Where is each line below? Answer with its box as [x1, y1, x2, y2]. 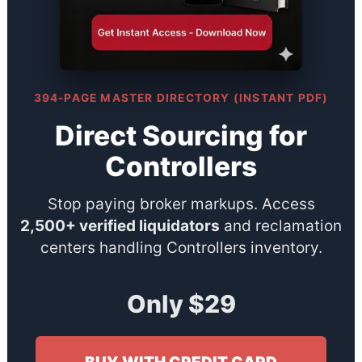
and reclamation [220, 216, 342, 235]
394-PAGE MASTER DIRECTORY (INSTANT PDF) [33, 91, 329, 105]
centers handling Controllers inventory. [40, 238, 322, 257]
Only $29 [126, 288, 236, 318]
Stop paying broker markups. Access [47, 194, 315, 213]
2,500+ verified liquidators [20, 216, 220, 235]
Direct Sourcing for [55, 119, 307, 153]
